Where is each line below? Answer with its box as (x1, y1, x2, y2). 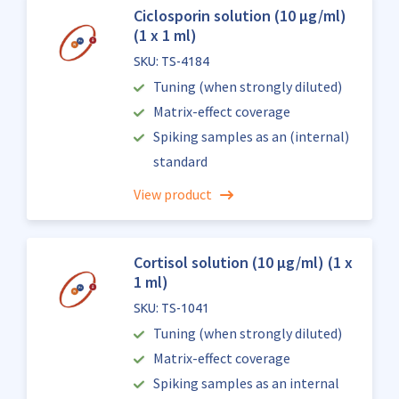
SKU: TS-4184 (133, 54, 209, 69)
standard (152, 152, 208, 170)
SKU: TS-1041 (133, 301, 209, 315)
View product (133, 185, 212, 203)
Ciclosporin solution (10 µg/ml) (133, 5, 346, 26)
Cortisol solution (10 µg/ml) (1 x (133, 252, 353, 273)
